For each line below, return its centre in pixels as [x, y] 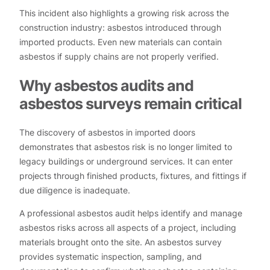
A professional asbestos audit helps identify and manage [131, 213]
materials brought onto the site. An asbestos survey [121, 242]
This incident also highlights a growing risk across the [124, 13]
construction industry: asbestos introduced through [120, 27]
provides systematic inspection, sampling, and [111, 257]
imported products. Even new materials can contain [121, 42]
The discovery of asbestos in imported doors [107, 133]
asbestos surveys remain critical [130, 104]
